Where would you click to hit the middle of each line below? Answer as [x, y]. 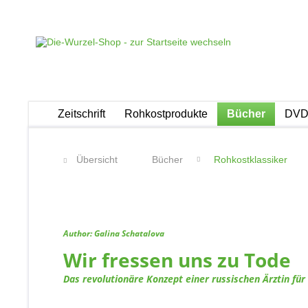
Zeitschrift [81, 114]
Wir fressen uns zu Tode [177, 260]
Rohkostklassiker [251, 159]
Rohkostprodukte [166, 114]
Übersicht [97, 159]
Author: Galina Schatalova [114, 233]
